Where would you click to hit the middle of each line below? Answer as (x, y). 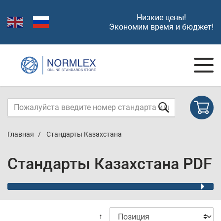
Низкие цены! (161, 18)
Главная (21, 134)
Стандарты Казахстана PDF (110, 164)
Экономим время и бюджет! (161, 27)
